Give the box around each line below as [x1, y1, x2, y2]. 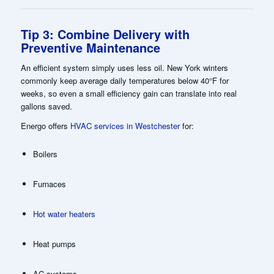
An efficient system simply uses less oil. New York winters [20, 61, 228, 73]
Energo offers [20, 119, 70, 131]
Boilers [32, 148, 57, 160]
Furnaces [32, 178, 66, 190]
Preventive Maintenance [20, 38, 160, 56]
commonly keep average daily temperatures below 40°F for [20, 74, 229, 86]
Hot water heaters [32, 208, 95, 220]
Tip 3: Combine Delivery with [20, 24, 190, 43]
